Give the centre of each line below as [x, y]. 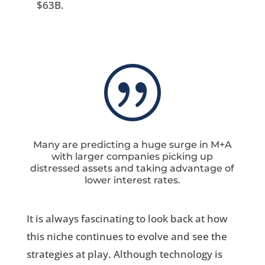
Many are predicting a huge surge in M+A [132, 145]
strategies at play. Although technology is [124, 254]
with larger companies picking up [132, 157]
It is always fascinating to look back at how [127, 219]
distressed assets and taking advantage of [132, 169]
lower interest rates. [132, 180]
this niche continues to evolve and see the [127, 237]
